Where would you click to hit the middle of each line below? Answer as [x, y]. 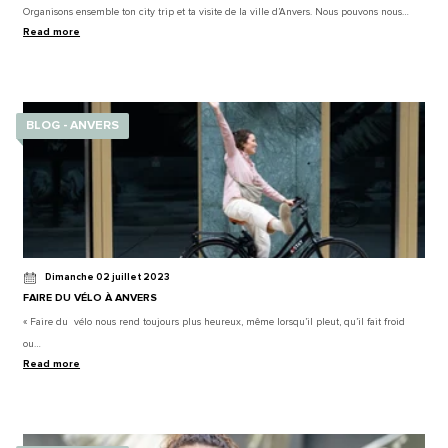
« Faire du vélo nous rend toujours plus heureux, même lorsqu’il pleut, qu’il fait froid [214, 322]
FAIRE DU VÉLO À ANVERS [90, 298]
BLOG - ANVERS [73, 126]
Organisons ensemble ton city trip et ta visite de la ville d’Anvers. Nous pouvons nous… [216, 11]
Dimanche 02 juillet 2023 [107, 277]
